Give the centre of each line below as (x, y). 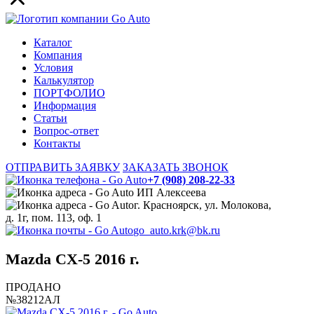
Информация (65, 106)
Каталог (53, 43)
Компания (58, 55)
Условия (53, 68)
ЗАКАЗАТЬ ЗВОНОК (176, 168)
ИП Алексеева (170, 193)
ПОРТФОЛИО (69, 93)
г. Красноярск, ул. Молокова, (203, 205)
